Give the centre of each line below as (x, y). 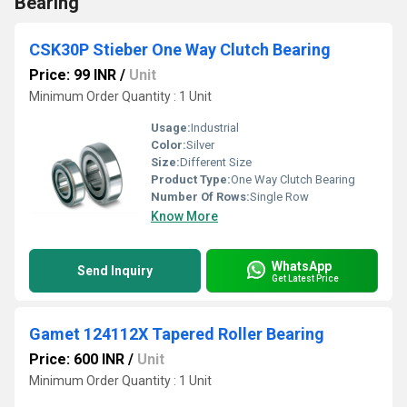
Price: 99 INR (73, 75)
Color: (169, 145)
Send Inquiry (115, 271)
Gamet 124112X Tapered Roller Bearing (177, 334)
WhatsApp (302, 266)
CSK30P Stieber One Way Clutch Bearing (180, 50)
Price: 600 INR (77, 359)
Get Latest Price (305, 278)
